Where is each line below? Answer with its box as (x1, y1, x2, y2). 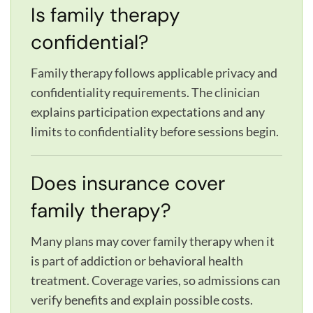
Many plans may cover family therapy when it (31, 233, 275, 249)
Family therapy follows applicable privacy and (31, 64, 277, 80)
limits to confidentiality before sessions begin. (31, 123, 279, 139)
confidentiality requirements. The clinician (31, 84, 260, 100)
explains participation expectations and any (31, 103, 265, 119)
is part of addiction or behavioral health (31, 252, 243, 268)
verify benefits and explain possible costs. (31, 291, 253, 307)
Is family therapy (31, 1, 180, 28)
